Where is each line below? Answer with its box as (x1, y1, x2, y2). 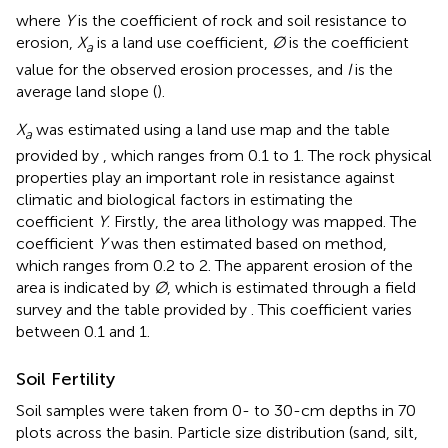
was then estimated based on (107, 233, 325, 253)
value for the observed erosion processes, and (16, 59, 347, 79)
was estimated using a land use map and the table (32, 119, 390, 139)
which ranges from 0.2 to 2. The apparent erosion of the (16, 255, 413, 275)
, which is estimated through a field (167, 277, 416, 297)
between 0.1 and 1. (16, 321, 150, 341)
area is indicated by (16, 277, 154, 297)
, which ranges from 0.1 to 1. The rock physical (103, 145, 432, 165)
